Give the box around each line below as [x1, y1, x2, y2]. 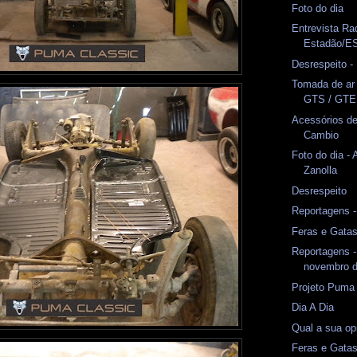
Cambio [304, 128, 339, 141]
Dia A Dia [292, 301, 335, 314]
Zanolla [304, 164, 338, 177]
